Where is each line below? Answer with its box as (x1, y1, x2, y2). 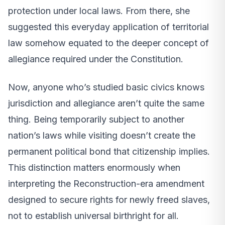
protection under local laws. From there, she (8, 5, 190, 16)
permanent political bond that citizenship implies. (8, 146, 210, 157)
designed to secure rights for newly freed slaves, (8, 194, 210, 205)
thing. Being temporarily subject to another (8, 114, 184, 125)
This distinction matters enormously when (8, 162, 180, 173)
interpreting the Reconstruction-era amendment (8, 178, 204, 189)
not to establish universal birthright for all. (8, 210, 179, 221)
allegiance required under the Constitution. (8, 53, 183, 64)
